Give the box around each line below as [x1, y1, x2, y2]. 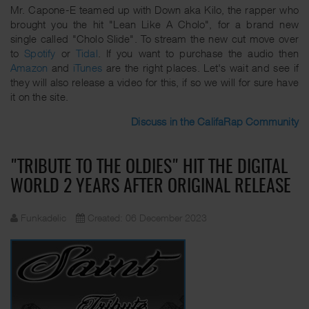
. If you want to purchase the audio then [97, 47, 299, 59]
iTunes [72, 61, 103, 74]
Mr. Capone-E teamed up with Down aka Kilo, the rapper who [10, 3, 299, 16]
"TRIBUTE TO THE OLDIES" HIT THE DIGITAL [10, 159, 288, 177]
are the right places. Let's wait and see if [102, 61, 299, 74]
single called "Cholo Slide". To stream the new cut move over [10, 32, 299, 45]
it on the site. [10, 90, 68, 103]
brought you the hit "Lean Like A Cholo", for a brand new [10, 18, 299, 30]
